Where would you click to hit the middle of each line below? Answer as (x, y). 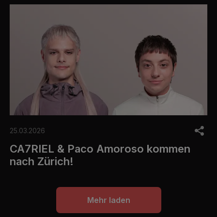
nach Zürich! (42, 162)
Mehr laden (108, 200)
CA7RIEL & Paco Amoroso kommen (100, 149)
